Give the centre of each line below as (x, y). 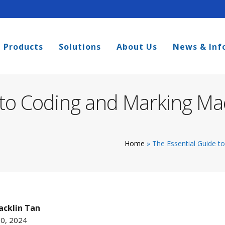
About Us (137, 47)
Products (23, 47)
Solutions (80, 47)
